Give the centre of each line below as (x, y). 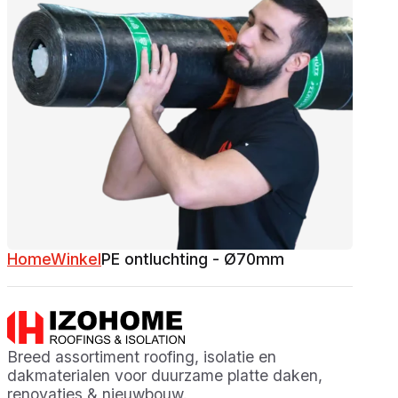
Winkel (76, 259)
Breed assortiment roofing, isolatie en (142, 356)
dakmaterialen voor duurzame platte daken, (165, 375)
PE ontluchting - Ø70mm (193, 259)
